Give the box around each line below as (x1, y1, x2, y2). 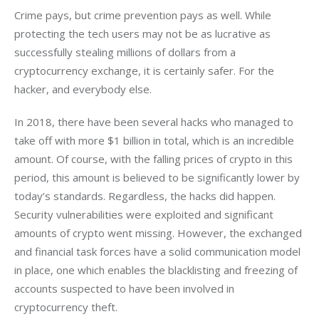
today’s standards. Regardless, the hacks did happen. (14, 188, 278, 203)
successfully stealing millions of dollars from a (14, 45, 239, 60)
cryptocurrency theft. (14, 299, 117, 314)
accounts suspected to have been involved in (14, 281, 237, 296)
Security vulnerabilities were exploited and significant (14, 206, 276, 221)
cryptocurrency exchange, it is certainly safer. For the (14, 63, 277, 78)
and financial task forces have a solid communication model (14, 244, 303, 258)
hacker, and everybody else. (14, 82, 152, 97)
